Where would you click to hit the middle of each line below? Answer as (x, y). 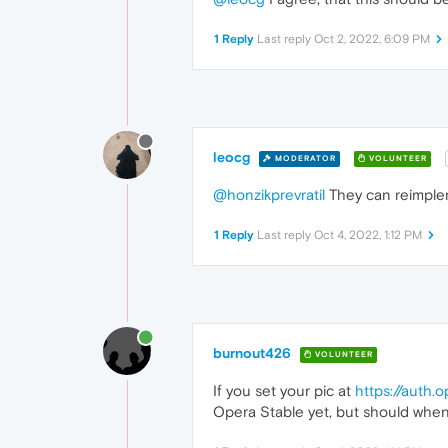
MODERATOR (304, 158)
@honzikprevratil (269, 195)
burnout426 (252, 353)
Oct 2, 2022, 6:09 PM (372, 39)
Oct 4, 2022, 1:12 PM (368, 235)
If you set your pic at (284, 391)
